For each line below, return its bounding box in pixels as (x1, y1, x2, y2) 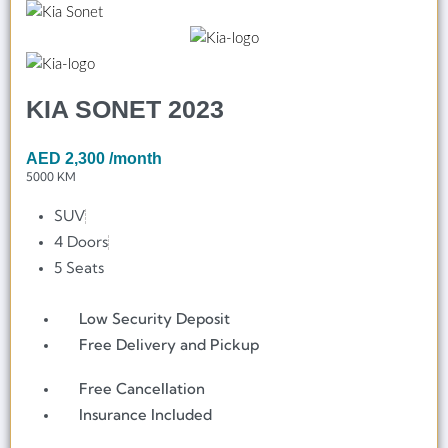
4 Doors (54, 231, 109, 251)
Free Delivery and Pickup (79, 334, 260, 354)
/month (109, 149, 162, 167)
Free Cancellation (79, 379, 206, 399)
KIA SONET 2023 (26, 94, 224, 123)
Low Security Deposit (79, 308, 231, 328)
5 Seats (54, 257, 105, 277)
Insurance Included (79, 405, 213, 425)
